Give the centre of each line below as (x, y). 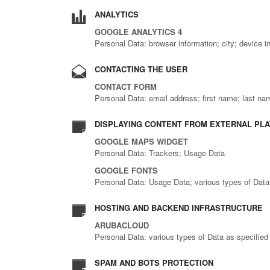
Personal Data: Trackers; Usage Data (160, 153)
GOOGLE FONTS (126, 171)
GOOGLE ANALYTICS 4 (138, 32)
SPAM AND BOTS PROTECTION (154, 263)
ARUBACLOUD (122, 225)
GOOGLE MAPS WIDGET (141, 142)
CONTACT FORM (126, 87)
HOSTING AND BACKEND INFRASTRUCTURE (179, 208)
